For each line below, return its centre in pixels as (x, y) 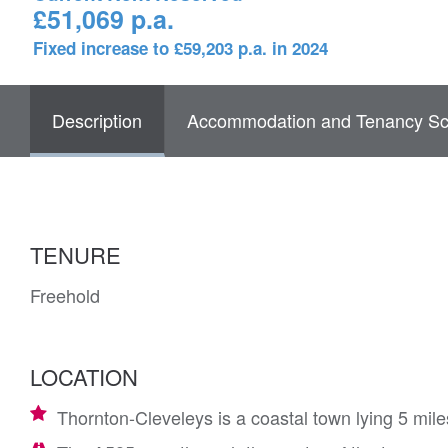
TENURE (75, 254)
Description (97, 120)
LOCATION (84, 376)
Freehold (65, 295)
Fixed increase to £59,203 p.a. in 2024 (180, 48)
